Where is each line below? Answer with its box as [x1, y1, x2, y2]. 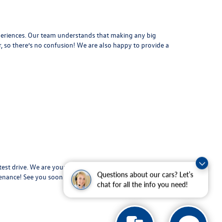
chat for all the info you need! [97, 181, 188, 189]
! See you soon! [20, 172, 65, 181]
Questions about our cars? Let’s [97, 171, 193, 179]
